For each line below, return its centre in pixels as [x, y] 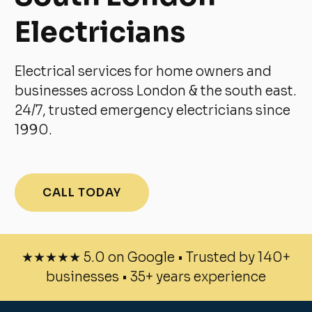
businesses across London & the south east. [156, 92]
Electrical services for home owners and [143, 72]
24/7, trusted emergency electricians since [153, 111]
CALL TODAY [82, 193]
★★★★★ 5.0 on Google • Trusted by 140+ [156, 258]
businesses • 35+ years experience [156, 278]
